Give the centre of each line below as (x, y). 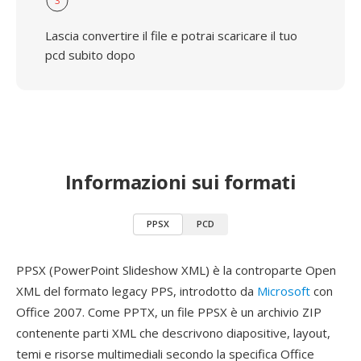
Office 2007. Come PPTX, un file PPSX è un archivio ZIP (169, 312)
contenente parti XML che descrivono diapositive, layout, (173, 333)
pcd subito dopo (90, 55)
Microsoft (284, 291)
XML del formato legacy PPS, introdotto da (137, 291)
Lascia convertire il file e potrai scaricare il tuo (171, 35)
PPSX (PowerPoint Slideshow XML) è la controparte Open (176, 270)
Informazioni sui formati (180, 182)
